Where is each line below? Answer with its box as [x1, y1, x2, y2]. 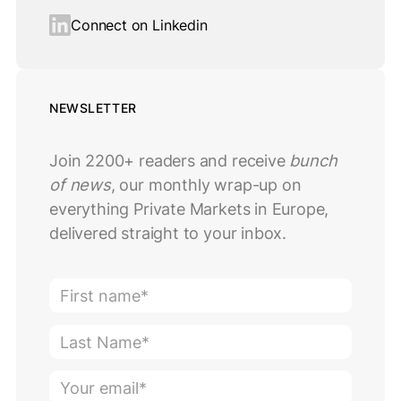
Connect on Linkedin [71, 16, 208, 35]
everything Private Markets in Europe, [49, 199, 329, 219]
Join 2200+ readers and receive [49, 150, 290, 171]
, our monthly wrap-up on [110, 175, 302, 195]
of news [49, 175, 111, 195]
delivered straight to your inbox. [49, 223, 287, 243]
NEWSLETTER [49, 101, 137, 116]
